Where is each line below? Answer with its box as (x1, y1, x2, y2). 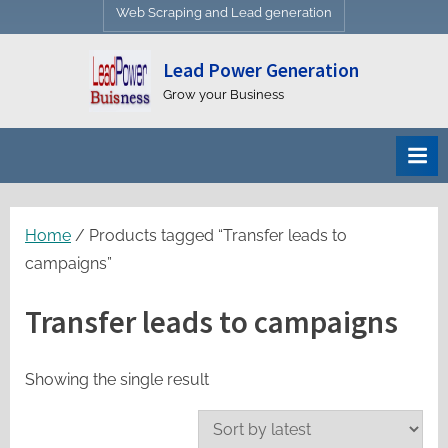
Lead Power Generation (162, 58, 359, 83)
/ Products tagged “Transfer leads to (71, 226, 347, 246)
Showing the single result (25, 369, 209, 389)
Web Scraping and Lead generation (115, 4, 332, 20)
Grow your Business (162, 87, 284, 103)
